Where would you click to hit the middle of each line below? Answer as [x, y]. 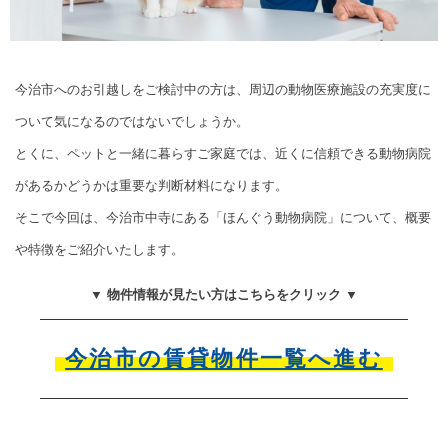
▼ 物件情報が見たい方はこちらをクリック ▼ [224, 295]
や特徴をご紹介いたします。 [99, 250]
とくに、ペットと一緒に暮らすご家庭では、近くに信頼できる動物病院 [223, 154]
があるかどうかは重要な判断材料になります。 [151, 186]
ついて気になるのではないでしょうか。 [132, 122]
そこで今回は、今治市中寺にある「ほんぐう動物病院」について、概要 [223, 218]
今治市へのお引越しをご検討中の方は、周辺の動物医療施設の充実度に [223, 90]
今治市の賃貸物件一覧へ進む [224, 359]
